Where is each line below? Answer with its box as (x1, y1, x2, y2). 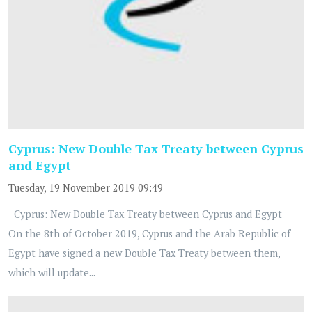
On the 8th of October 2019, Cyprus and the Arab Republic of (8, 226, 290, 240)
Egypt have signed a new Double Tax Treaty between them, (8, 246, 280, 260)
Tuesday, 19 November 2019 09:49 (8, 180, 163, 194)
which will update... (8, 265, 95, 279)
